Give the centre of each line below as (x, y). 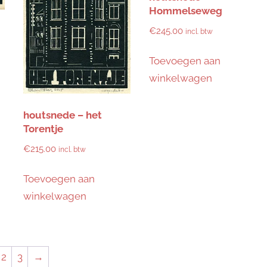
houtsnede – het (62, 115)
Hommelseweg (185, 11)
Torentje (43, 129)
